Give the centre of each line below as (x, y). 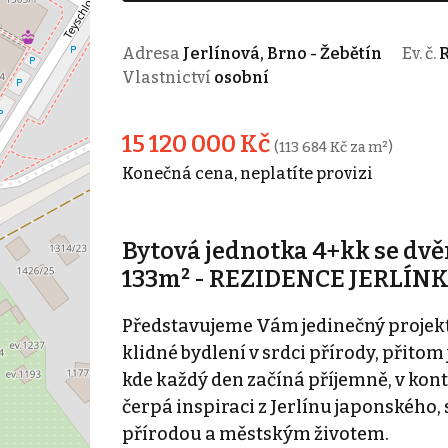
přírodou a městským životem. (255, 433)
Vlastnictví (167, 77)
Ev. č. (420, 53)
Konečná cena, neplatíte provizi (247, 173)
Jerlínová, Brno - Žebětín (282, 53)
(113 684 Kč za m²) (333, 147)
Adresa (152, 53)
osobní (241, 77)
